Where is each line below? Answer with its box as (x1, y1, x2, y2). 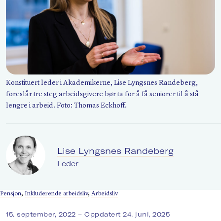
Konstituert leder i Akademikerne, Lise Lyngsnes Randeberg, (6, 79, 198, 87)
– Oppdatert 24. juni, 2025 (78, 210, 170, 219)
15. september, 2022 (6, 210, 78, 219)
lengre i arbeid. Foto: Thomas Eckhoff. (6, 102, 127, 110)
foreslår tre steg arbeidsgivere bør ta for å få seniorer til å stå (6, 91, 199, 98)
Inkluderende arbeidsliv (25, 190, 88, 197)
